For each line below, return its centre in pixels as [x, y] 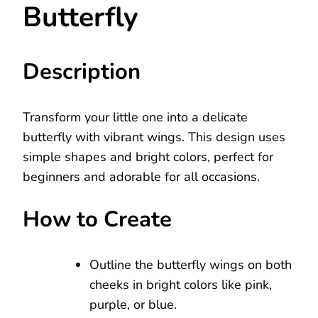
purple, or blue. [133, 304]
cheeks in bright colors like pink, [181, 284]
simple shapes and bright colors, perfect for [148, 157]
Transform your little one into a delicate [135, 117]
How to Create [97, 219]
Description [82, 71]
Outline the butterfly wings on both [191, 264]
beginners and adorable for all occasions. [141, 176]
